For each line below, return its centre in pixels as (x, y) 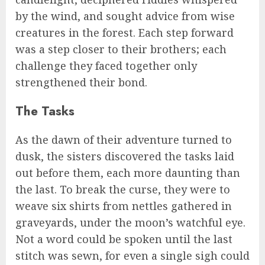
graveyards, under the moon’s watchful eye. (130, 222)
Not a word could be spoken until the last (124, 239)
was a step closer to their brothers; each (121, 49)
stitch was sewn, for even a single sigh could (132, 255)
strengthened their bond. (81, 82)
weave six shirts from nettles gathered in (124, 206)
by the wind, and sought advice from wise (125, 16)
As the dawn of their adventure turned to (124, 139)
